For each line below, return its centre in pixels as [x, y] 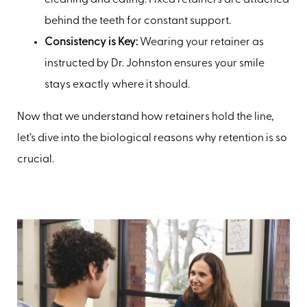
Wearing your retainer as [201, 43]
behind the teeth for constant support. [138, 22]
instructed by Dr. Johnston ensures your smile [155, 64]
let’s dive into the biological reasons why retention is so [152, 139]
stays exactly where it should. [117, 85]
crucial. [36, 160]
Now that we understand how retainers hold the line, [145, 118]
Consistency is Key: [91, 43]
